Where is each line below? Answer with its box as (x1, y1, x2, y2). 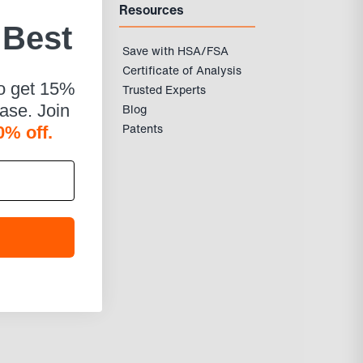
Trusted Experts (122, 81, 206, 98)
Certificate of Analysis (122, 62, 241, 79)
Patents (122, 120, 163, 137)
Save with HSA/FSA (122, 42, 228, 59)
